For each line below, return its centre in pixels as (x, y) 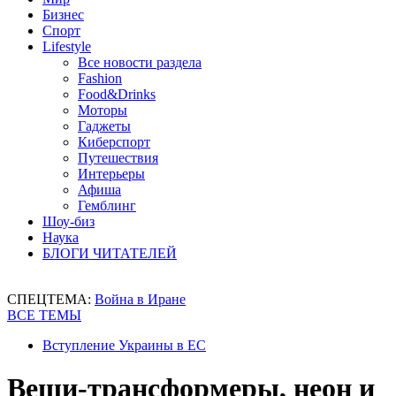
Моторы (103, 110)
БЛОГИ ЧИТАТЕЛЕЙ (110, 253)
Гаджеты (104, 126)
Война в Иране (140, 299)
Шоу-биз (69, 221)
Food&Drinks (117, 94)
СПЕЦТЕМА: (51, 299)
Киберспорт (114, 142)
